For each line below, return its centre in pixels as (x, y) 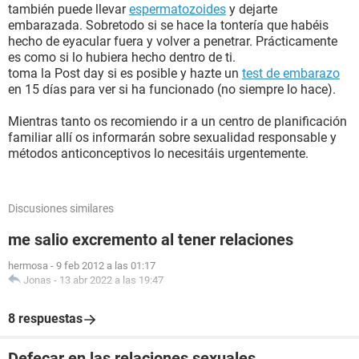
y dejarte (252, 9)
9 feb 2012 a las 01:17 (106, 266)
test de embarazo (291, 73)
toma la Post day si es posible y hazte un (125, 73)
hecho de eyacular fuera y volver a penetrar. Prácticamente (173, 41)
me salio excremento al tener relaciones (151, 240)
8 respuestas (45, 319)
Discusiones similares (61, 208)
